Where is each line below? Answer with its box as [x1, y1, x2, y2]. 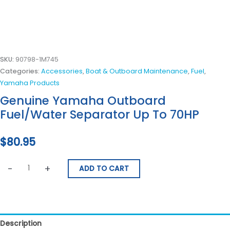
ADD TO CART [79, 164, 129, 174]
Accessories [41, 66, 83, 75]
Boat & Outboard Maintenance [86, 66, 188, 75]
